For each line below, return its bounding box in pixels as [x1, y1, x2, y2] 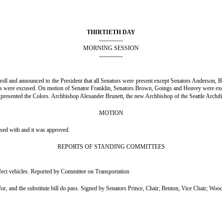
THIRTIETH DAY [87, 29, 135, 36]
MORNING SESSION [83, 45, 139, 52]
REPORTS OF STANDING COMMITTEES [57, 143, 165, 150]
